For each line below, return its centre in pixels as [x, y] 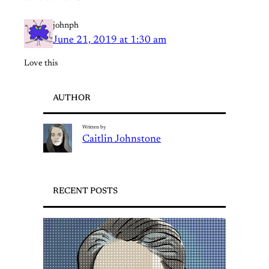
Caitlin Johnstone [122, 140]
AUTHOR [72, 99]
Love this [41, 63]
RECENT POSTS [85, 192]
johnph [66, 26]
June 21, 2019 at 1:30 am [110, 40]
